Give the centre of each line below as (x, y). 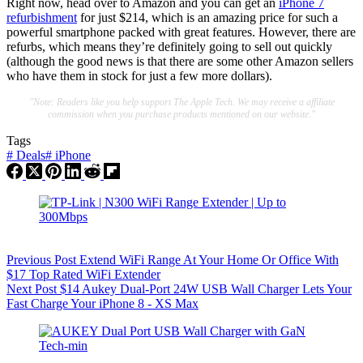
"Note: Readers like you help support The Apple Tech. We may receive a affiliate (181, 102)
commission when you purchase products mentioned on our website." (181, 114)
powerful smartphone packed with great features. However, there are (181, 32)
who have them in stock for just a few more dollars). (139, 75)
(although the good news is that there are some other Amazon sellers (180, 61)
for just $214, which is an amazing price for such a (207, 17)
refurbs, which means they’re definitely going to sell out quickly (169, 46)
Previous (30, 259)
